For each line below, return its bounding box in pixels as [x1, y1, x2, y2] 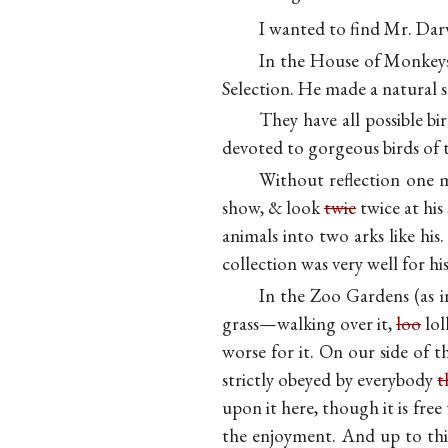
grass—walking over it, [222, 310, 396, 336]
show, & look [222, 195, 324, 221]
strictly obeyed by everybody [222, 366, 438, 392]
